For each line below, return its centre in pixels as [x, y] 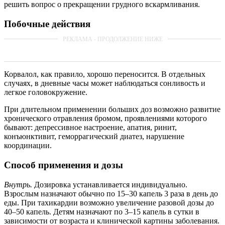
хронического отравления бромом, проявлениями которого [105, 119]
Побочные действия [47, 24]
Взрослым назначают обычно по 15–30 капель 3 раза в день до [111, 193]
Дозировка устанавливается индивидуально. [110, 184]
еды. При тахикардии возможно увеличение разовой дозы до [109, 202]
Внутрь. [18, 184]
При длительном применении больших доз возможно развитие [112, 109]
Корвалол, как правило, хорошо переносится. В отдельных [105, 74]
